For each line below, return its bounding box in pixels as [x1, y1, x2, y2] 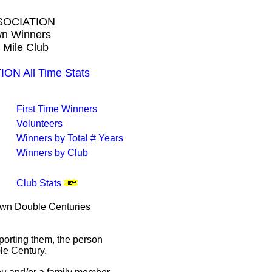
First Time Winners [16, 104, 97, 114]
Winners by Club [16, 148, 88, 158]
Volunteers [16, 118, 63, 129]
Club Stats [16, 178, 61, 188]
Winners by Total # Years [16, 133, 123, 143]
